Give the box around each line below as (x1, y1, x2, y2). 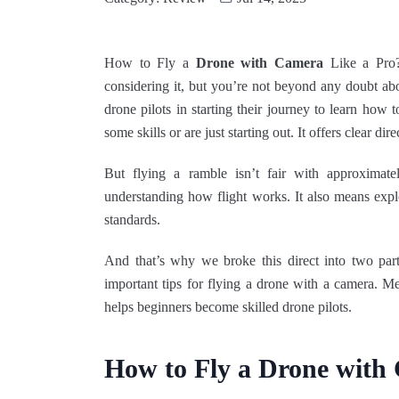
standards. (104, 211, 160, 227)
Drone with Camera (195, 54, 324, 70)
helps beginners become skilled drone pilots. (104, 298, 352, 314)
